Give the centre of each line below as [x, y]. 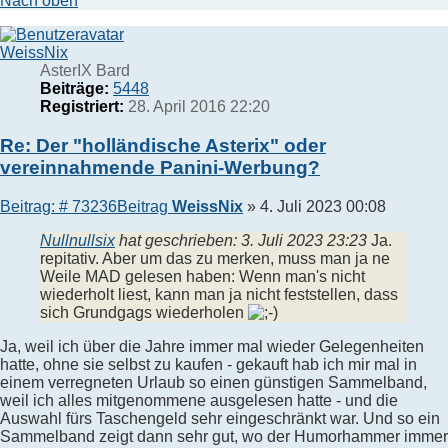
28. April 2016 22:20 [197, 107]
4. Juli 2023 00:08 [323, 206]
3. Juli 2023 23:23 [304, 240]
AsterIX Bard [85, 71]
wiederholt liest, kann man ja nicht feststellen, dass [219, 294]
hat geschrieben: [178, 240]
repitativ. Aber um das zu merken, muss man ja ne [215, 258]
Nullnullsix [77, 240]
